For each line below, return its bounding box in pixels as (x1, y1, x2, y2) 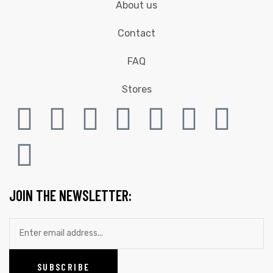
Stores (121, 83, 152, 95)
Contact (118, 27, 155, 39)
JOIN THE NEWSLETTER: (9, 186, 132, 204)
